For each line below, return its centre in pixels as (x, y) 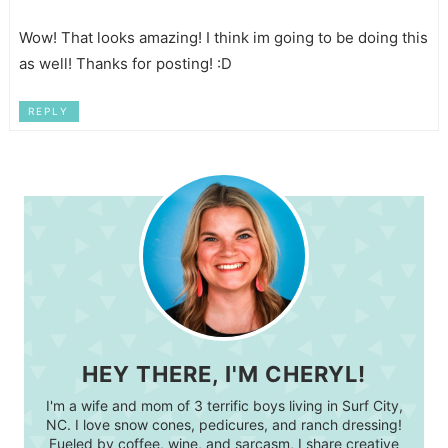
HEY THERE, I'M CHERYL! (224, 374)
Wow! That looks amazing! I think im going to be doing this (223, 37)
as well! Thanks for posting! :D (125, 63)
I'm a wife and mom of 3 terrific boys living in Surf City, (224, 406)
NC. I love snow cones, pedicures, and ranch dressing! (224, 425)
